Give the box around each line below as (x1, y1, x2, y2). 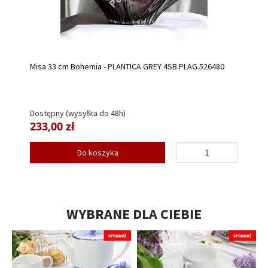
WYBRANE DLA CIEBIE (66, 205, 202, 224)
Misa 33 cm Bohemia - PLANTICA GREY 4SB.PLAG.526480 (30, 60, 224, 72)
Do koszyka (77, 147, 118, 159)
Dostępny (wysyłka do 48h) (30, 108, 126, 119)
